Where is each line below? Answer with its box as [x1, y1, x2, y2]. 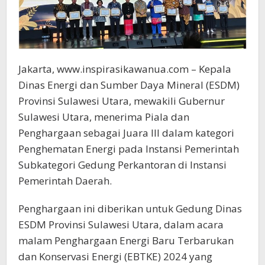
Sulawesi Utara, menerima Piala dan [18, 110, 189, 124]
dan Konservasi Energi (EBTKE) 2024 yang [18, 250, 212, 264]
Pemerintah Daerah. [18, 174, 112, 188]
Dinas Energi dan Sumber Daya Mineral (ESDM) [18, 78, 240, 92]
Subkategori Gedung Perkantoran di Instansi [18, 158, 227, 172]
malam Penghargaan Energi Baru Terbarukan [18, 234, 234, 248]
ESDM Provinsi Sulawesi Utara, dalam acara [18, 218, 224, 232]
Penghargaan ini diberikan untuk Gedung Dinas [18, 202, 242, 216]
